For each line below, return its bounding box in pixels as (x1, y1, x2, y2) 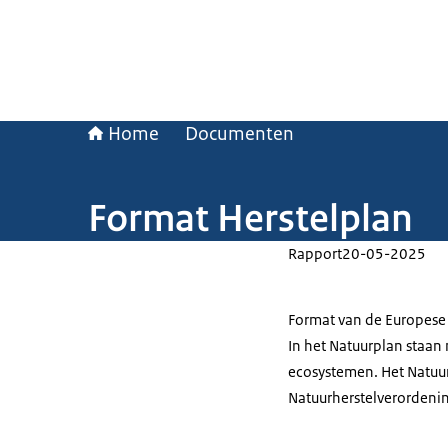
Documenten (185, 122, 294, 146)
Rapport (288, 244, 342, 263)
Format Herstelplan (88, 194, 413, 242)
